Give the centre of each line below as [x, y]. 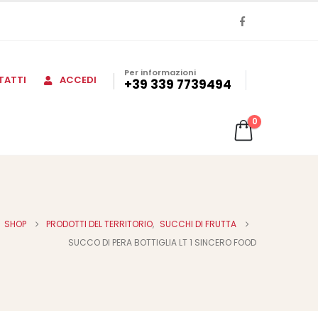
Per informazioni [160, 72]
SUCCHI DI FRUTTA [198, 224]
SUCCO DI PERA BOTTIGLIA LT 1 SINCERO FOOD [162, 242]
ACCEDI [78, 80]
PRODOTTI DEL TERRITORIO [99, 224]
